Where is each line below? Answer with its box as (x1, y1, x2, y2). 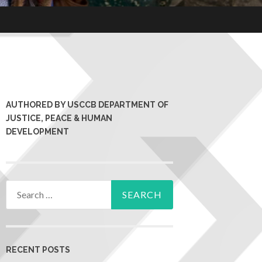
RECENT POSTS (6, 244, 70, 254)
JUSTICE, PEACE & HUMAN (6, 113, 112, 123)
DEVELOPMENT (6, 127, 69, 137)
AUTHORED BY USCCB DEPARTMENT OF (6, 100, 168, 110)
